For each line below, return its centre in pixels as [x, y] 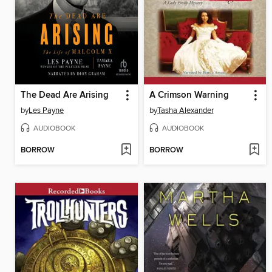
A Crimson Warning [189, 95]
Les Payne [46, 110]
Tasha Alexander [185, 110]
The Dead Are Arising [65, 95]
